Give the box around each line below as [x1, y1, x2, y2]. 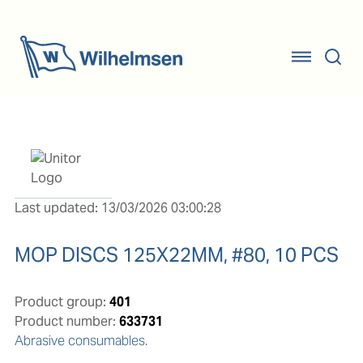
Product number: [14, 313, 116, 330]
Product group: [14, 293, 106, 310]
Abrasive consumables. [14, 332, 147, 349]
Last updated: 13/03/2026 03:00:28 [14, 199, 221, 216]
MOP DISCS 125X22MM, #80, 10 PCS [14, 242, 339, 267]
